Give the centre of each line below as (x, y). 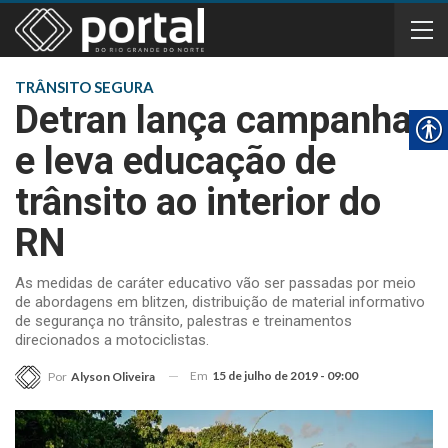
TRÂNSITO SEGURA (84, 87)
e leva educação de (175, 161)
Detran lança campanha (213, 120)
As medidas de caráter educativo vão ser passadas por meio (215, 283)
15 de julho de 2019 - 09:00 (285, 375)
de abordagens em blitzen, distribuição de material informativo (220, 302)
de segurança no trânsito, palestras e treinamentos (183, 321)
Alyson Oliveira (113, 376)
